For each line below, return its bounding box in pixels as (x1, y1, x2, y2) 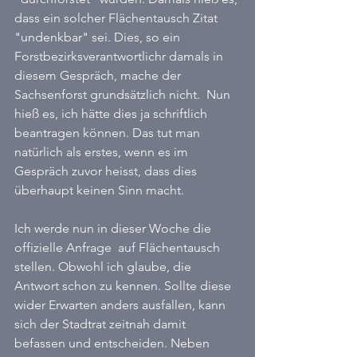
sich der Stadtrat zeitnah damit (14, 316, 189, 331)
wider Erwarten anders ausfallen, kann (14, 297, 229, 312)
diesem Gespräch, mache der (14, 68, 184, 83)
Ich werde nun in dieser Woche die (14, 221, 214, 236)
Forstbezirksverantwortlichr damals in (14, 49, 226, 64)
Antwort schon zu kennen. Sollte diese (14, 278, 234, 293)
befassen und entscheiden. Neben (14, 335, 213, 351)
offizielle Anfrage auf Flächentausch (14, 240, 223, 255)
